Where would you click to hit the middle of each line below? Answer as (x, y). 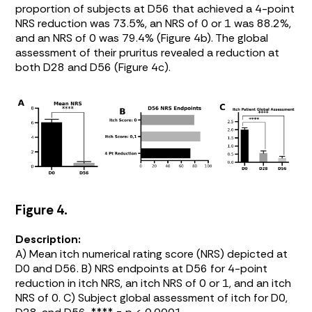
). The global (238, 38)
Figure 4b (184, 38)
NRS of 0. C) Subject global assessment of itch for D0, (152, 298)
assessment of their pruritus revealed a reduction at (148, 52)
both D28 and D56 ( (67, 67)
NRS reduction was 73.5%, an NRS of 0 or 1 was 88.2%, (154, 23)
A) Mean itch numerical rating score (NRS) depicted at (152, 254)
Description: (48, 240)
